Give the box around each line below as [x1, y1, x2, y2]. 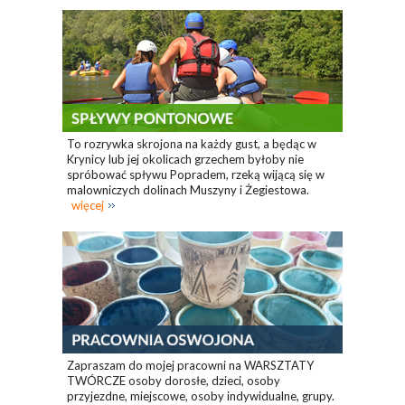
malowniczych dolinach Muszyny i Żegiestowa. [67, 182, 309, 197]
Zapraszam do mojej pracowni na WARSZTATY [67, 358, 314, 373]
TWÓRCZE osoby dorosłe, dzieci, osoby [67, 373, 280, 389]
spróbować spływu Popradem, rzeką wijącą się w [67, 166, 325, 182]
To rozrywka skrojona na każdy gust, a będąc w [67, 136, 316, 151]
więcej [71, 197, 104, 212]
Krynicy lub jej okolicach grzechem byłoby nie [67, 151, 304, 166]
